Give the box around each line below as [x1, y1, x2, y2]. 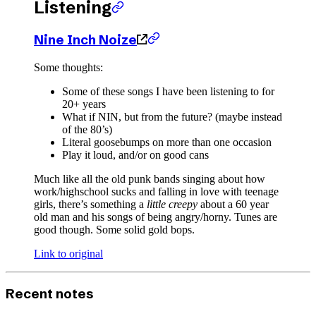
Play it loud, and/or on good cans [62, 148, 209, 161]
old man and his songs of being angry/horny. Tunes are [34, 210, 277, 223]
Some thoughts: [34, 61, 103, 73]
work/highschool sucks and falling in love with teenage [34, 185, 279, 197]
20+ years [62, 97, 106, 110]
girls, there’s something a [34, 197, 147, 210]
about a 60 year [197, 197, 269, 210]
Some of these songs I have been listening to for [62, 85, 274, 97]
